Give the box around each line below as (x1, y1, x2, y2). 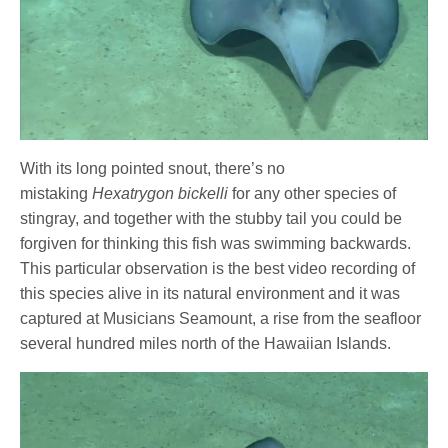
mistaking (20, 184, 93, 202)
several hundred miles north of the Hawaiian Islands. (20, 334, 396, 352)
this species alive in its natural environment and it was (20, 284, 401, 302)
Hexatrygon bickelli (92, 184, 229, 202)
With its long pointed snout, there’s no (20, 159, 286, 177)
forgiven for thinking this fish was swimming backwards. (20, 234, 412, 252)
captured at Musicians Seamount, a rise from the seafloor (20, 309, 422, 327)
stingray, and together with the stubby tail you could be (20, 209, 403, 227)
